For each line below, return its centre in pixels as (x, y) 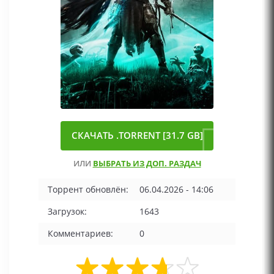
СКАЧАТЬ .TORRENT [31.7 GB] (137, 135)
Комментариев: (80, 233)
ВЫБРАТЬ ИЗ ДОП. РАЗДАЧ (147, 163)
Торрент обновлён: (88, 189)
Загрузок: (67, 211)
